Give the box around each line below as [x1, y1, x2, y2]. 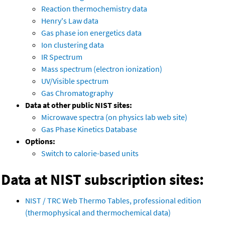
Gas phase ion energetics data [41, 28, 142, 38]
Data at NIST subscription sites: [1, 170, 204, 189]
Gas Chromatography [41, 88, 113, 98]
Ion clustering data [41, 40, 104, 50]
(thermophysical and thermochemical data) [25, 207, 171, 218]
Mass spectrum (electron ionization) [41, 64, 162, 74]
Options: [25, 136, 55, 147]
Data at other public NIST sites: [25, 100, 132, 110]
